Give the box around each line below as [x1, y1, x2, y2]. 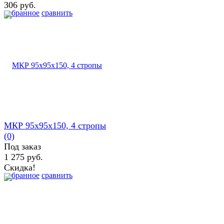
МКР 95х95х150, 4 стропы [4, 120, 106, 130]
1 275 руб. [4, 151, 43, 162]
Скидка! [4, 162, 35, 172]
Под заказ [4, 141, 41, 151]
